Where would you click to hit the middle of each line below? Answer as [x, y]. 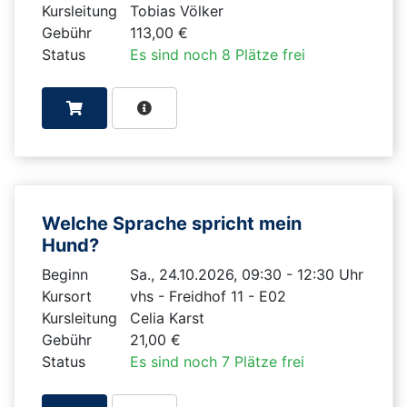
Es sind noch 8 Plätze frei [217, 54]
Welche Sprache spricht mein [172, 223]
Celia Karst [167, 318]
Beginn [65, 274]
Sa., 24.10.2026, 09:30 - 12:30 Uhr [246, 274]
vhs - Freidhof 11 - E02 [208, 296]
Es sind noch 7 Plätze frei [217, 361]
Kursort [67, 296]
